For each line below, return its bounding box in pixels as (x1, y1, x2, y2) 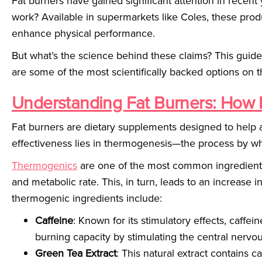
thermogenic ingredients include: (12, 191, 162, 206)
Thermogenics (12, 158, 77, 173)
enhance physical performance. (12, 26, 155, 41)
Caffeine (35, 213, 73, 228)
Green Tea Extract (35, 246, 116, 261)
